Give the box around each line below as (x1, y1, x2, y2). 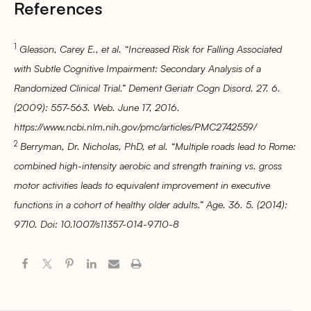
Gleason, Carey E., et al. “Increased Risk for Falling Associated (19, 42, 282, 56)
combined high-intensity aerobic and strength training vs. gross (14, 159, 282, 172)
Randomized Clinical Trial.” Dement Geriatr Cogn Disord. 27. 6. (14, 81, 280, 94)
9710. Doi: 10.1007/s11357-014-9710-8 (14, 217, 179, 230)
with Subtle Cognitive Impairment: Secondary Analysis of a (14, 62, 261, 75)
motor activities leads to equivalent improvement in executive (14, 178, 270, 192)
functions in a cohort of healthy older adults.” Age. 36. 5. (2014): (14, 198, 287, 211)
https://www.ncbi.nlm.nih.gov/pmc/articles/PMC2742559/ (14, 120, 257, 133)
